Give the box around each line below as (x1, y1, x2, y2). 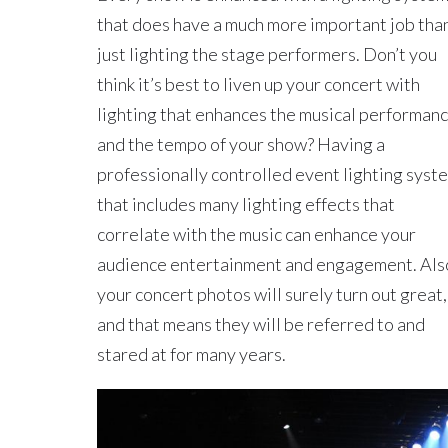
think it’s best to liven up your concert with (97, 72, 420, 95)
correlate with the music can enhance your (97, 222, 416, 245)
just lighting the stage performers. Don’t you (97, 42, 437, 65)
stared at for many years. (97, 342, 286, 365)
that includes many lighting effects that (97, 192, 395, 215)
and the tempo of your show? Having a (97, 132, 385, 155)
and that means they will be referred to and (97, 312, 425, 335)
